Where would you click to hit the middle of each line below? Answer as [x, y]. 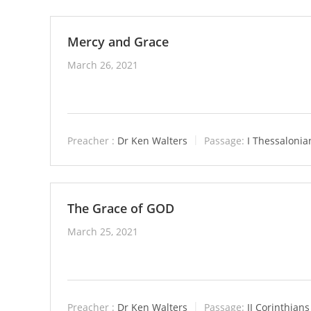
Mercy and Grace [118, 41]
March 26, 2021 [103, 65]
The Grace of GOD [121, 209]
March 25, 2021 [103, 232]
